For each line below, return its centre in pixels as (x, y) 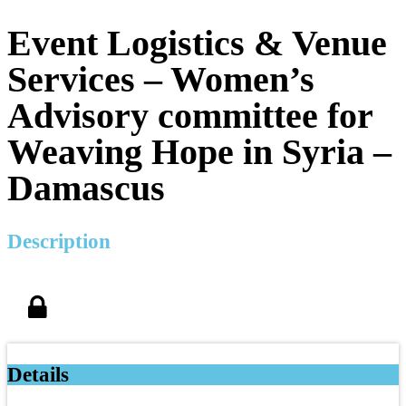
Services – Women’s (161, 79)
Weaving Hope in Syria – (199, 151)
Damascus (86, 188)
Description (59, 241)
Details (38, 374)
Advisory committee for (190, 115)
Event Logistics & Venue (197, 43)
